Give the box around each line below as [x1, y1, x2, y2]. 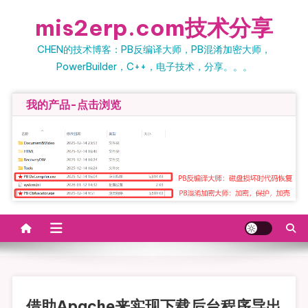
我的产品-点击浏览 [25, 98, 121, 111]
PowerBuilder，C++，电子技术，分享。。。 [56, 60, 252, 73]
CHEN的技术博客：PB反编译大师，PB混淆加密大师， [37, 43, 271, 56]
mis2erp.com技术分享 [35, 14, 273, 41]
